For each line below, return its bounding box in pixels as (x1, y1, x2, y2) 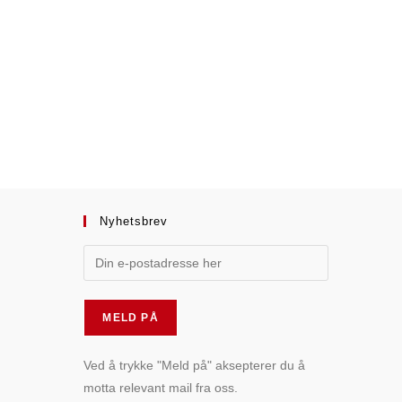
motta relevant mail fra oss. (83, 380, 239, 395)
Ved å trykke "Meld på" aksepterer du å (83, 358, 306, 372)
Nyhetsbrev (100, 214, 169, 228)
